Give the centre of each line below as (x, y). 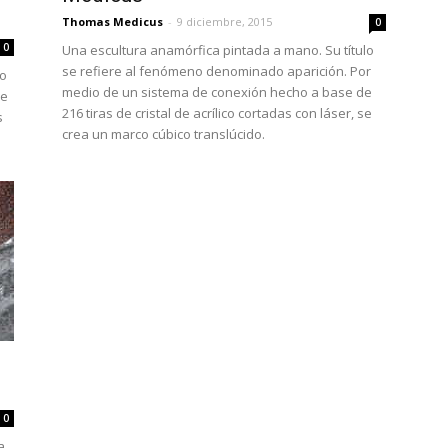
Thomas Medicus (112, 21)
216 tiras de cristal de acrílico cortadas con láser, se (217, 113)
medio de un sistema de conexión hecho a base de (217, 92)
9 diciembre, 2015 (224, 21)
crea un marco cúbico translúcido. (163, 134)
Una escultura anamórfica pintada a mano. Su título (218, 50)
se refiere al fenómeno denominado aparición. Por (216, 71)
